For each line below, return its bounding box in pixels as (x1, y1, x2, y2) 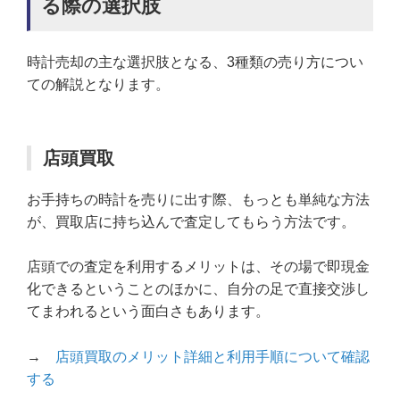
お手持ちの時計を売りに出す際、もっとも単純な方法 (27, 191, 370, 207)
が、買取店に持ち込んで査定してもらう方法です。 (27, 213, 355, 229)
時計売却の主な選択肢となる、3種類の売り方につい (27, 54, 363, 70)
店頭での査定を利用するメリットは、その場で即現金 (27, 259, 370, 275)
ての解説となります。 (27, 76, 170, 92)
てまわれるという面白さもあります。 (27, 304, 270, 320)
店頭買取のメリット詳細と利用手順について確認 (55, 348, 370, 364)
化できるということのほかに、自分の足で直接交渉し (27, 281, 370, 297)
